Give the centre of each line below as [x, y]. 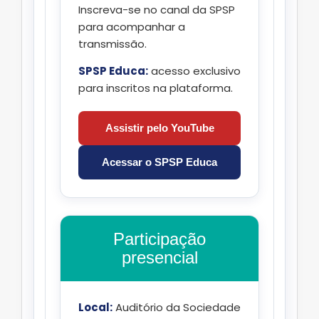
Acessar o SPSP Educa [159, 162]
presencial [159, 258]
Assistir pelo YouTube [159, 128]
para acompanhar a [132, 27]
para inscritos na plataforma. [156, 88]
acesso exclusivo [194, 71]
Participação [159, 239]
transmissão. [113, 44]
